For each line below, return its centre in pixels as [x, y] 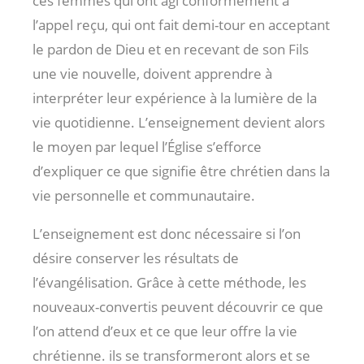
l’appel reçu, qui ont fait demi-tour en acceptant [181, 24]
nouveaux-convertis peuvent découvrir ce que [178, 306]
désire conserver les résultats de [136, 258]
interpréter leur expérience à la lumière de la [175, 97]
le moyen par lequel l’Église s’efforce [147, 146]
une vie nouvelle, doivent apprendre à [152, 73]
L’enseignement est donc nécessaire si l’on [167, 233]
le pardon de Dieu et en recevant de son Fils [171, 49]
